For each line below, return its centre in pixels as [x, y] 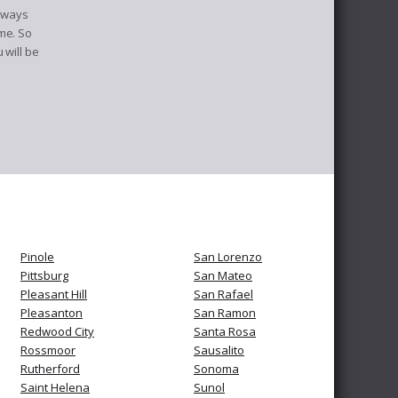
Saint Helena [55, 387]
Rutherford [50, 369]
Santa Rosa [225, 331]
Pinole [37, 257]
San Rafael [223, 294]
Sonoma [216, 369]
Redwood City [57, 331]
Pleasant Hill [54, 294]
